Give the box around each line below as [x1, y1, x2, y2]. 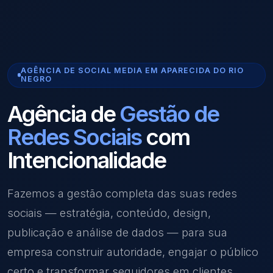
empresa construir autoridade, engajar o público [7, 244, 258, 258]
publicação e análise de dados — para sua [7, 225, 227, 239]
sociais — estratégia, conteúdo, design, [7, 205, 211, 219]
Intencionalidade [7, 146, 166, 174]
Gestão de [119, 99, 219, 127]
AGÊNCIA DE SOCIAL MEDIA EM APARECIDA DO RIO [21, 66, 244, 76]
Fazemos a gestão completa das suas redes [7, 186, 237, 200]
